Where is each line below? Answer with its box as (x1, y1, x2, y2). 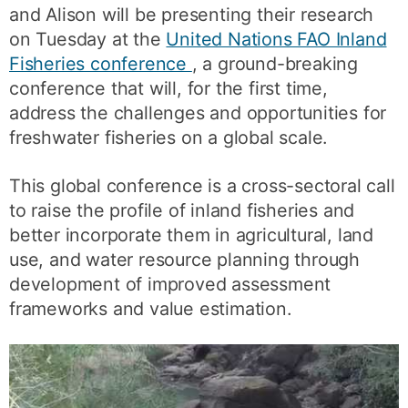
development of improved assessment (9, 272, 331, 295)
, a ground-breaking (191, 53, 359, 75)
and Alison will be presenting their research (9, 4, 374, 25)
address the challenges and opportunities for (9, 102, 387, 124)
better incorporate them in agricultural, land (9, 223, 374, 246)
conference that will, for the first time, (9, 77, 328, 99)
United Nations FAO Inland (166, 28, 387, 50)
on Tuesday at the (9, 28, 167, 50)
